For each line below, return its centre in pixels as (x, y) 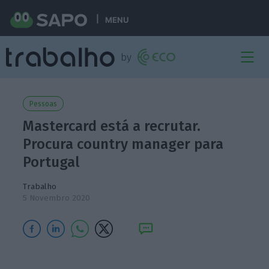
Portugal (52, 162)
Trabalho (40, 186)
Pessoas (44, 104)
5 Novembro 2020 (57, 198)
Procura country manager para (123, 144)
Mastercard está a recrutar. (112, 126)
